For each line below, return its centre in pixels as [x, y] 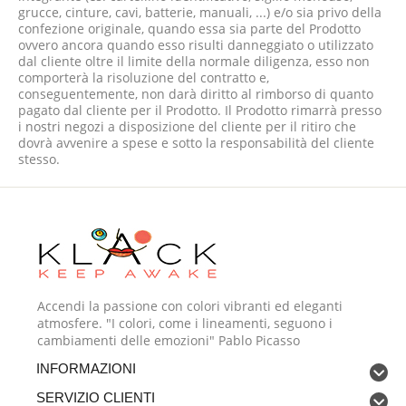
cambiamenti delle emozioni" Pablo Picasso [169, 340]
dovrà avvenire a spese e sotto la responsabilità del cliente [196, 143]
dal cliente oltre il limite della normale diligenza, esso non [194, 61]
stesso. [39, 159]
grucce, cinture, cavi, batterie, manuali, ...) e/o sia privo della [200, 12]
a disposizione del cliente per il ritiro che [230, 126]
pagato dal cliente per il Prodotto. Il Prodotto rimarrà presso [200, 110]
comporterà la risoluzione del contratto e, [144, 77]
